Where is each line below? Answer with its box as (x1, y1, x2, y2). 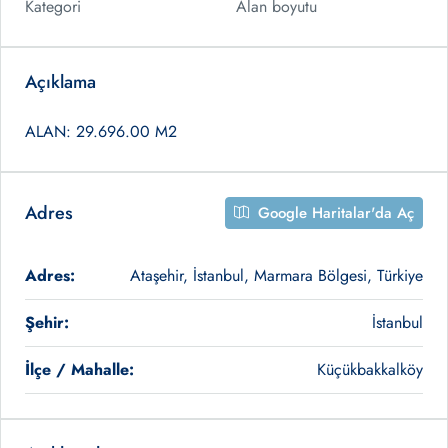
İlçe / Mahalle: (25, 358, 134, 382)
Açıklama (25, 69, 96, 96)
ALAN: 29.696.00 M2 (25, 120, 177, 144)
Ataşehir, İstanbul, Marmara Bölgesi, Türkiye (130, 264, 423, 288)
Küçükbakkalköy (317, 358, 423, 382)
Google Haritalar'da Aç (253, 202, 414, 225)
